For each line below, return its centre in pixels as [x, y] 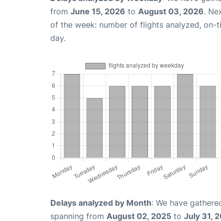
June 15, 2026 [98, 11]
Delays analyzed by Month [101, 203]
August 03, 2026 [171, 11]
